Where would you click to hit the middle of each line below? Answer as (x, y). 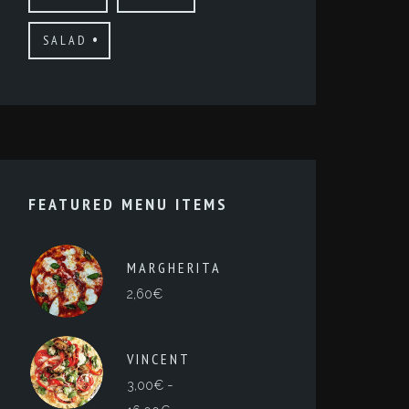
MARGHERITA (174, 267)
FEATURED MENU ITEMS (128, 204)
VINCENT (158, 359)
